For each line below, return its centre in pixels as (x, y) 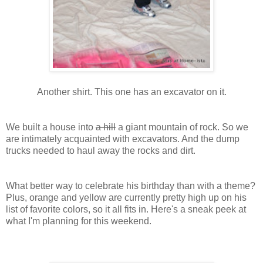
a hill (106, 127)
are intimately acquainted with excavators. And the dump (123, 139)
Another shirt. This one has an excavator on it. (131, 92)
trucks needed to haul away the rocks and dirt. (101, 151)
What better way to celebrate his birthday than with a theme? (131, 186)
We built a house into (51, 127)
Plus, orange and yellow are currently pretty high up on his (126, 198)
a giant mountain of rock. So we (182, 127)
